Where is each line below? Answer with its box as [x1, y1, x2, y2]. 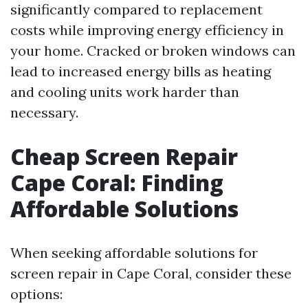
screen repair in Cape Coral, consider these [10, 265, 291, 282]
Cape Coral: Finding [10, 168, 223, 197]
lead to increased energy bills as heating [10, 63, 271, 80]
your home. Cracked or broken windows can [10, 42, 296, 59]
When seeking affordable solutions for [10, 244, 258, 261]
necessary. [10, 104, 78, 121]
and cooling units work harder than [10, 83, 239, 100]
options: [10, 285, 63, 302]
